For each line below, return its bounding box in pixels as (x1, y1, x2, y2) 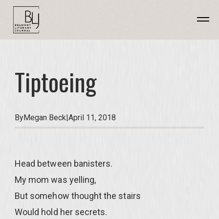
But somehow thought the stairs (15, 191, 141, 201)
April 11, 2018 (68, 113, 116, 122)
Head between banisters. (15, 158, 113, 169)
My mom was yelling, (15, 175, 96, 185)
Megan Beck (23, 113, 66, 122)
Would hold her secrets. (15, 207, 108, 217)
